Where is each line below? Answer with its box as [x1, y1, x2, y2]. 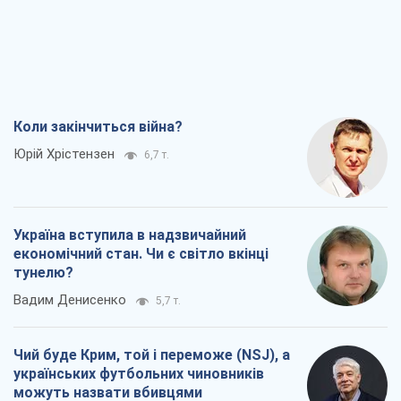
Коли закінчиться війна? [13, 118, 183, 136]
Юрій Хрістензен [13, 146, 115, 163]
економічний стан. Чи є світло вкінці [13, 245, 269, 263]
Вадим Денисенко [13, 292, 126, 309]
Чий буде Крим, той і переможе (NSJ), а [13, 346, 290, 364]
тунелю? [13, 264, 73, 282]
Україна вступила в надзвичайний [13, 226, 246, 244]
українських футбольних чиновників [13, 365, 264, 383]
